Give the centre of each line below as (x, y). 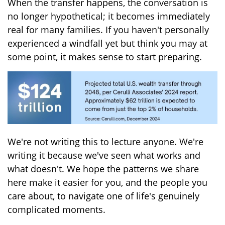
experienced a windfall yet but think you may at (107, 43)
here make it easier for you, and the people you (107, 182)
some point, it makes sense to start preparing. (105, 57)
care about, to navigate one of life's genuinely (103, 196)
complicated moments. (57, 209)
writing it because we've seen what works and (104, 155)
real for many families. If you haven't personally (108, 30)
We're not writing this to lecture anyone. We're (105, 141)
